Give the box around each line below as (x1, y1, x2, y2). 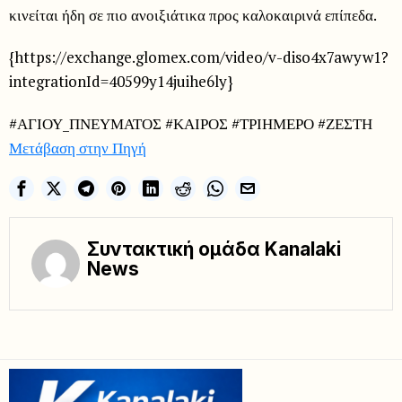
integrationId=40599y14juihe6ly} (9, 71, 233, 92)
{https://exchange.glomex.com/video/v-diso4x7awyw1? (9, 47, 389, 68)
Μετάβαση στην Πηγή (9, 137, 146, 159)
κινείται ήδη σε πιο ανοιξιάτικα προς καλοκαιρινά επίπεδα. (9, 4, 377, 26)
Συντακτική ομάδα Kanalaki (87, 238, 341, 261)
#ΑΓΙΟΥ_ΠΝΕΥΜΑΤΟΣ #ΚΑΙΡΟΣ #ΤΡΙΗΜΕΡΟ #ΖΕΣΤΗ (9, 113, 372, 135)
